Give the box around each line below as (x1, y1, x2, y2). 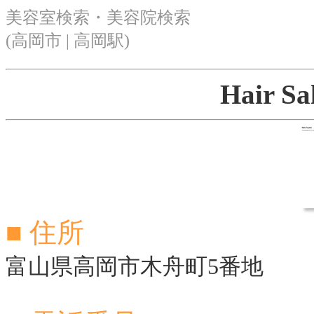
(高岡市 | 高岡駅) (6, 31, 130, 50)
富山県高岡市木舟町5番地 (6, 254, 264, 279)
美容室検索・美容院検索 (6, 8, 191, 27)
